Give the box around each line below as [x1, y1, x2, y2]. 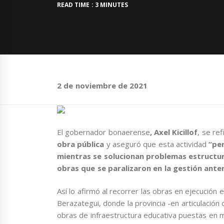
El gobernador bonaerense [57, 126, 150, 137]
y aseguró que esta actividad [104, 138, 209, 149]
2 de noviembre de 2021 [57, 80, 148, 90]
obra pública [57, 138, 104, 149]
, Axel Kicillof [149, 126, 198, 137]
